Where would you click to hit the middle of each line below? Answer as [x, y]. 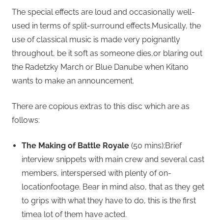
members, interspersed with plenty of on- [96, 173]
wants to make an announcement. [73, 81]
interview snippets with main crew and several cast [113, 160]
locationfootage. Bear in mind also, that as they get [113, 187]
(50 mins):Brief [155, 146]
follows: [26, 120]
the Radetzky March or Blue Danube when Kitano [100, 67]
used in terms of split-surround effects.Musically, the [106, 26]
